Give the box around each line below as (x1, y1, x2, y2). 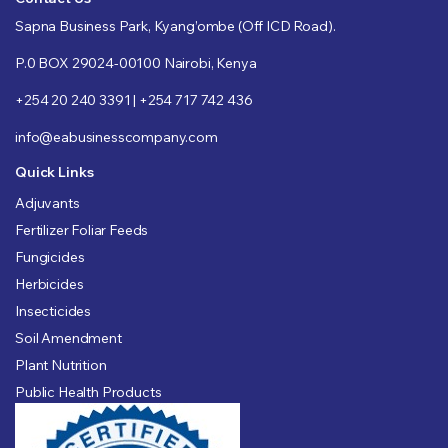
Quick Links (15, 162, 94, 181)
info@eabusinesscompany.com (15, 127, 218, 146)
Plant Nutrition (15, 355, 107, 374)
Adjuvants (15, 193, 80, 212)
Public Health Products (15, 382, 162, 401)
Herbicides (15, 274, 84, 293)
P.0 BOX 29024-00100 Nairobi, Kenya (15, 53, 257, 72)
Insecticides (15, 301, 92, 320)
